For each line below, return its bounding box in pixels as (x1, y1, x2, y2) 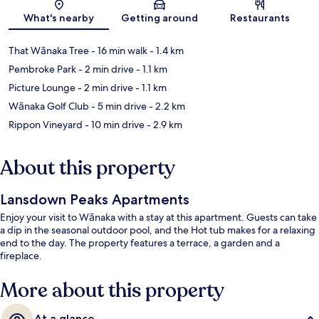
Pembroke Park (9, 63, 76, 76)
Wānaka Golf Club (9, 100, 89, 113)
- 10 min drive (83, 118, 145, 132)
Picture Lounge (9, 81, 75, 95)
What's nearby (23, 11, 95, 25)
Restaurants (230, 11, 291, 25)
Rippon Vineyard (9, 118, 83, 132)
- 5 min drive (89, 100, 147, 113)
